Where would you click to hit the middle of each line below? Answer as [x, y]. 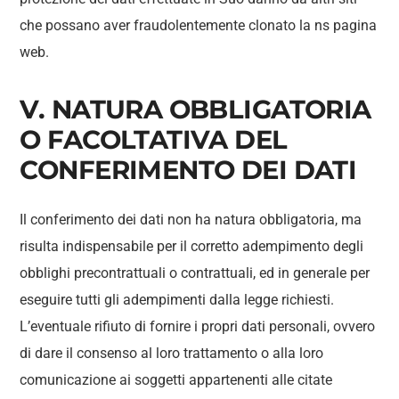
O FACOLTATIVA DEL [154, 139]
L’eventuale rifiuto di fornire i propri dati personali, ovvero [198, 326]
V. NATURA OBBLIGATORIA [195, 109]
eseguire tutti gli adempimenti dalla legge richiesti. [177, 300]
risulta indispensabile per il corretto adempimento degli [192, 246]
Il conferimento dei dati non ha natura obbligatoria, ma [191, 220]
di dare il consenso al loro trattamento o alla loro [172, 353]
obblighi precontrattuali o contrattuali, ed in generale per [195, 273]
